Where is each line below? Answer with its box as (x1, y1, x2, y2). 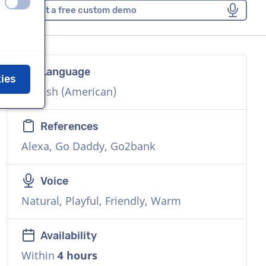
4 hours (57, 248, 97, 263)
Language (40, 65, 90, 79)
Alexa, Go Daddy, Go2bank (21, 139, 156, 154)
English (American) (21, 84, 116, 99)
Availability (40, 229, 97, 243)
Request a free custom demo (13, 5, 137, 16)
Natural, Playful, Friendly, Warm (21, 194, 181, 208)
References (40, 120, 99, 134)
